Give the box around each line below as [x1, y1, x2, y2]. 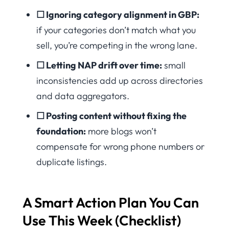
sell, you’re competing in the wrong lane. [36, 39, 197, 52]
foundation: [36, 125, 86, 138]
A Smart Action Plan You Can [22, 194, 199, 212]
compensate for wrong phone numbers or [36, 141, 204, 153]
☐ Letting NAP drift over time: [36, 59, 162, 72]
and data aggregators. [36, 90, 129, 102]
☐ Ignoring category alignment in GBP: [36, 9, 199, 21]
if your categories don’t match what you [36, 24, 196, 36]
